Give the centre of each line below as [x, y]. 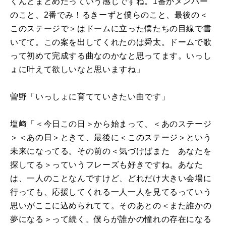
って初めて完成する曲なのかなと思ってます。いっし [111, 55]
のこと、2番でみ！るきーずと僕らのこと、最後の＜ [109, 15]
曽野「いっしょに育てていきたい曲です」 [90, 96]
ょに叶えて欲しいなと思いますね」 [77, 69]
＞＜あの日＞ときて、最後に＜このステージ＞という [111, 137]
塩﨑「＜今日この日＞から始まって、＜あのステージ [111, 124]
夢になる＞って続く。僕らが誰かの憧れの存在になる [111, 219]
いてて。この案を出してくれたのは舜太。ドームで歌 [111, 42]
